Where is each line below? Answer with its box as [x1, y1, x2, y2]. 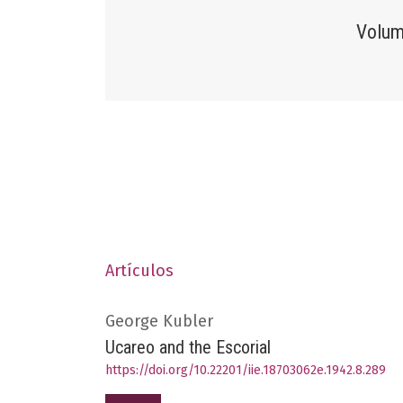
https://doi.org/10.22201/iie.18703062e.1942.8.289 [105, 362, 386, 378]
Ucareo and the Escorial [105, 336, 271, 358]
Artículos [105, 260, 174, 281]
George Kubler [105, 310, 213, 331]
